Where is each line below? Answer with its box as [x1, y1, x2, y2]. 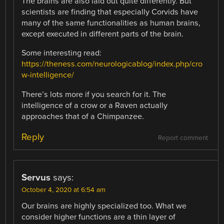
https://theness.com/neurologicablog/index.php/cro [21, 59, 203, 69]
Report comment [157, 133, 208, 142]
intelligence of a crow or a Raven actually [21, 100, 168, 110]
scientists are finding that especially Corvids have [21, 7, 198, 17]
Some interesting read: [21, 48, 102, 58]
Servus [21, 171, 51, 183]
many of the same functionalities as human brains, [21, 18, 201, 28]
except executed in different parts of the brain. [21, 29, 184, 39]
